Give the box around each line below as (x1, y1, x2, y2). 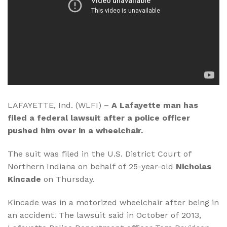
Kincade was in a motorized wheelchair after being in (8, 197, 219, 207)
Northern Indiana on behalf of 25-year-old (8, 162, 176, 172)
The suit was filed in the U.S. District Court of (8, 149, 192, 159)
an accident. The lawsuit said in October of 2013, (8, 210, 201, 220)
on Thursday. (41, 174, 95, 184)
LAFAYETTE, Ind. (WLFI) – (8, 100, 111, 110)
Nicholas (176, 162, 211, 172)
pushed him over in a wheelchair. (8, 126, 143, 136)
